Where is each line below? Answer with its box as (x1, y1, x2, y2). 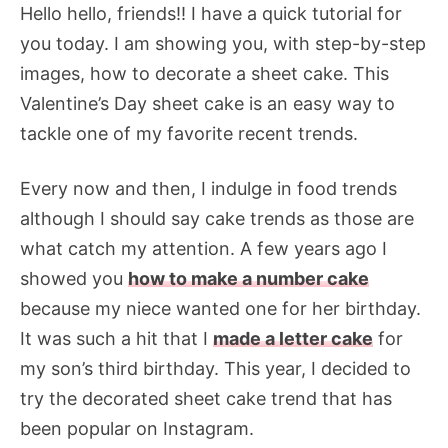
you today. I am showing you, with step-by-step (20, 33, 426, 55)
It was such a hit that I (20, 328, 213, 350)
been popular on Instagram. (20, 418, 259, 440)
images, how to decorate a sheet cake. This (20, 63, 389, 85)
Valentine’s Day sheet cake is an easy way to (20, 93, 395, 115)
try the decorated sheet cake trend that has (20, 388, 392, 410)
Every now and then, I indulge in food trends (20, 178, 397, 200)
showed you (20, 268, 128, 290)
